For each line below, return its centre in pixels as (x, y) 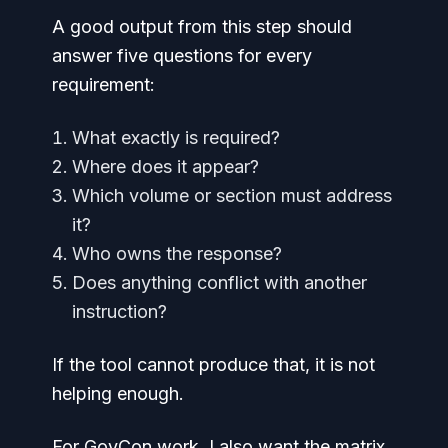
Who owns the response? (177, 253)
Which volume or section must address (232, 195)
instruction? (119, 311)
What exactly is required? (176, 137)
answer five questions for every (182, 55)
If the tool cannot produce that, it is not (213, 364)
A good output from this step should (202, 26)
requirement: (103, 84)
